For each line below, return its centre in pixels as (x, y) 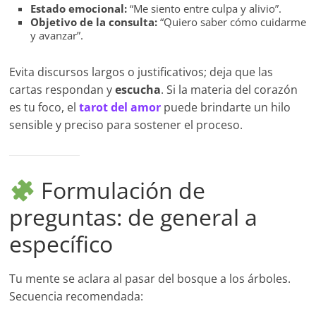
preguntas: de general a (134, 217)
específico (61, 244)
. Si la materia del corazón (230, 90)
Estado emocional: (79, 9)
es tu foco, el (44, 108)
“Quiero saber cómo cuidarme (232, 22)
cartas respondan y (62, 90)
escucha (138, 90)
